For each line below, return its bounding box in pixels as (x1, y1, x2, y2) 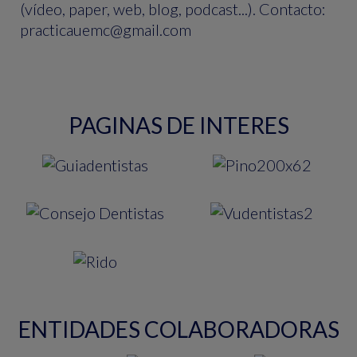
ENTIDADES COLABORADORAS (18, 315, 339, 343)
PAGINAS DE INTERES (68, 112, 289, 139)
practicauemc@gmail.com (20, 20, 191, 39)
